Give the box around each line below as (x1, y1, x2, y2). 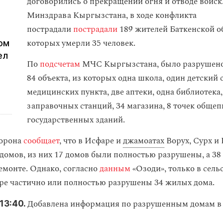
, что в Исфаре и (59, 134, 123, 147)
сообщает (21, 134, 59, 147)
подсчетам (40, 58, 80, 71)
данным (100, 162, 130, 175)
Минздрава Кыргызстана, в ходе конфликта (27, 9, 197, 22)
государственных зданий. (27, 113, 125, 126)
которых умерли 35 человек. (27, 37, 137, 50)
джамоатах (123, 134, 164, 147)
